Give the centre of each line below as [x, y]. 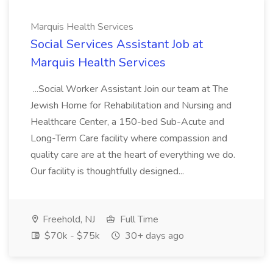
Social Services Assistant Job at [117, 44]
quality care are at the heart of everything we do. [133, 155]
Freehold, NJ [68, 219]
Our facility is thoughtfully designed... [108, 171]
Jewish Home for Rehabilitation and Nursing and [131, 105]
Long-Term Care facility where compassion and [129, 138]
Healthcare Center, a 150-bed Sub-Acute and [127, 122]
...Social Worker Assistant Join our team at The [129, 89]
